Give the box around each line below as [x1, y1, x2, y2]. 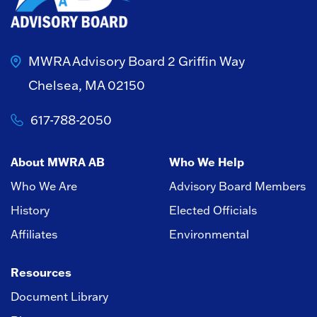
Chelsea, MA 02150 [28, 77, 145, 94]
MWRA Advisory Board [28, 53, 168, 70]
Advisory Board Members [169, 179, 306, 194]
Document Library [11, 289, 108, 304]
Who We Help [169, 154, 244, 170]
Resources [11, 265, 71, 280]
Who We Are [11, 179, 77, 194]
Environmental [169, 227, 249, 242]
